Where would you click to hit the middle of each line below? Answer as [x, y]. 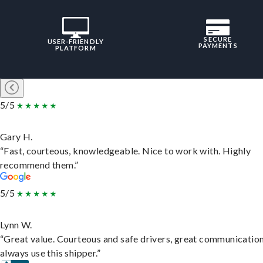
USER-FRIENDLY [75, 42]
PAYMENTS [218, 46]
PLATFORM [75, 48]
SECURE [218, 39]
